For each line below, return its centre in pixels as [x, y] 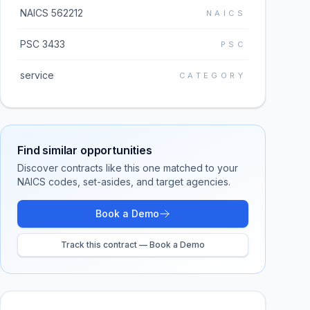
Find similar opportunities [85, 150]
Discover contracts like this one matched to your [128, 168]
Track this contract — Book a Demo [133, 245]
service [37, 75]
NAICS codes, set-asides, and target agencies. [124, 182]
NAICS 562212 [52, 13]
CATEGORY [212, 75]
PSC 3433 [43, 44]
